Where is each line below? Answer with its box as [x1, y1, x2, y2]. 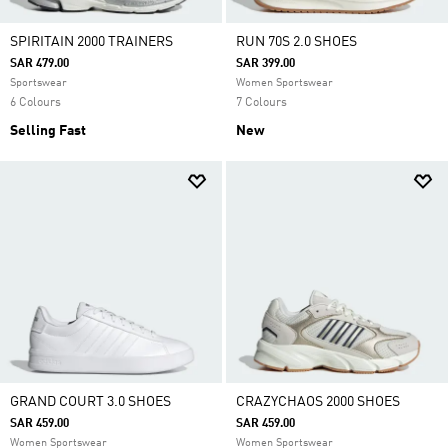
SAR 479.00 [10, 58, 69, 70]
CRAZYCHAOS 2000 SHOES [236, 395, 400, 409]
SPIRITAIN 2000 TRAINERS [10, 35, 173, 49]
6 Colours [10, 97, 61, 109]
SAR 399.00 [236, 58, 295, 70]
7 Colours [236, 97, 287, 109]
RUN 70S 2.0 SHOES [236, 35, 357, 49]
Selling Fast [10, 124, 86, 138]
